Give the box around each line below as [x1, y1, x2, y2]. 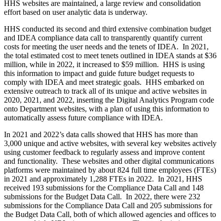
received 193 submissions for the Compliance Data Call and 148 [4, 183, 204, 192]
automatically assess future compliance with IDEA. [4, 113, 163, 122]
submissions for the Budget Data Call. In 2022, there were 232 [4, 192, 200, 201]
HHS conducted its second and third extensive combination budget [4, 24, 211, 33]
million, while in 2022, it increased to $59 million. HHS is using [4, 60, 205, 69]
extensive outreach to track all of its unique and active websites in [4, 86, 207, 95]
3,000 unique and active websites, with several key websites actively [4, 139, 217, 147]
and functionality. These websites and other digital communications [4, 156, 214, 165]
